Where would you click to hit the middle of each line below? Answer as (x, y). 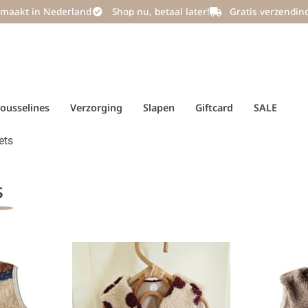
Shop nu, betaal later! (161, 11)
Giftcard (214, 108)
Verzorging (96, 108)
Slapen (159, 108)
